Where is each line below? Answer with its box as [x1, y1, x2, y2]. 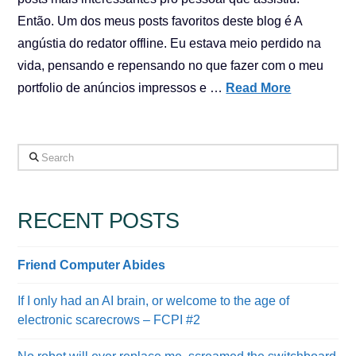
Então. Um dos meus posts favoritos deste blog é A [17, 14, 303, 28]
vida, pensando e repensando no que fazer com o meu [17, 59, 324, 72]
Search [17, 147, 58, 161]
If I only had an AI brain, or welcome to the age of [17, 294, 290, 308]
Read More [226, 81, 292, 95]
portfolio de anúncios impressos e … [17, 81, 226, 95]
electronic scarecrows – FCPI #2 [17, 313, 201, 327]
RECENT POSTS [17, 208, 179, 234]
